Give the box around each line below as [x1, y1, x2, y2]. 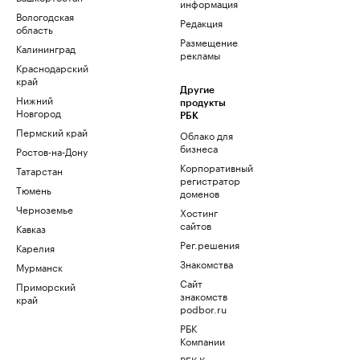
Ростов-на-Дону [16, 143, 88, 158]
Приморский [16, 278, 76, 293]
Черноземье [16, 201, 73, 216]
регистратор [180, 172, 240, 187]
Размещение [180, 34, 238, 49]
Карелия [16, 239, 55, 255]
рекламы [180, 47, 220, 62]
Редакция [180, 14, 223, 30]
